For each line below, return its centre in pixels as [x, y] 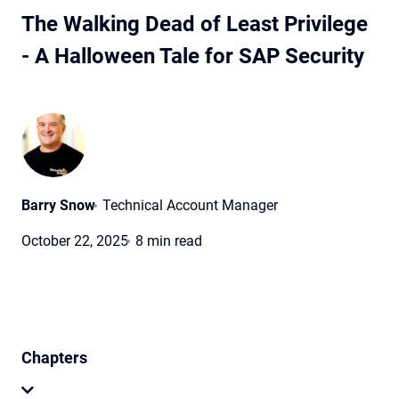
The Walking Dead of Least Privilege [195, 24]
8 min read [169, 240]
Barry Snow [58, 205]
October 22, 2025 [75, 240]
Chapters [54, 357]
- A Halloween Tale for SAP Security [193, 56]
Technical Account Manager [190, 205]
